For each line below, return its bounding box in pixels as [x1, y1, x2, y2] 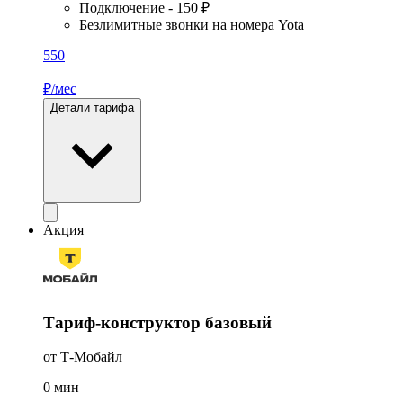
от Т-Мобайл [43, 349, 122, 365]
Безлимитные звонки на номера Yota [79, 16, 304, 32]
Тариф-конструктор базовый [43, 312, 272, 332]
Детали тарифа [50, 100, 134, 114]
